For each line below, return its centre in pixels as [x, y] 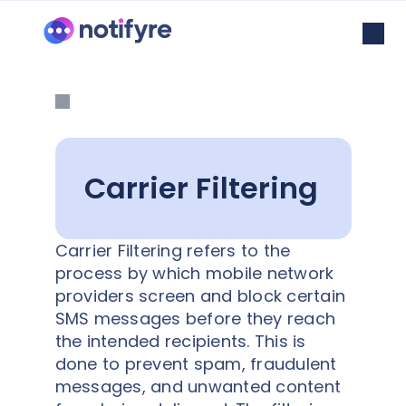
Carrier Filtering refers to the [173, 251]
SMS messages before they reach [195, 319]
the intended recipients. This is [180, 341]
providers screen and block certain [200, 296]
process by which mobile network [194, 273]
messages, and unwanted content [198, 387]
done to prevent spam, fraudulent [196, 364]
